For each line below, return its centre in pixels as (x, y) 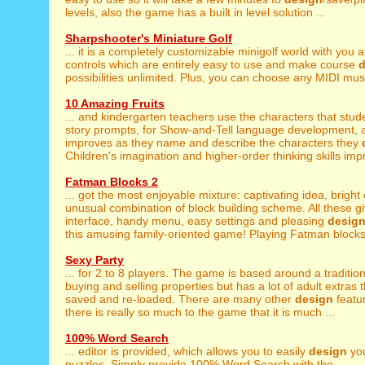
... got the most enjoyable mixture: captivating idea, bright (214, 195)
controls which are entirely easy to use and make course (212, 64)
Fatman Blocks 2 (112, 182)
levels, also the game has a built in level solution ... (196, 12)
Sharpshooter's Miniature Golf (149, 38)
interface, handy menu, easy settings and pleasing (196, 221)
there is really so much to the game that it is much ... (200, 312)
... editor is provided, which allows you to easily (187, 351)
